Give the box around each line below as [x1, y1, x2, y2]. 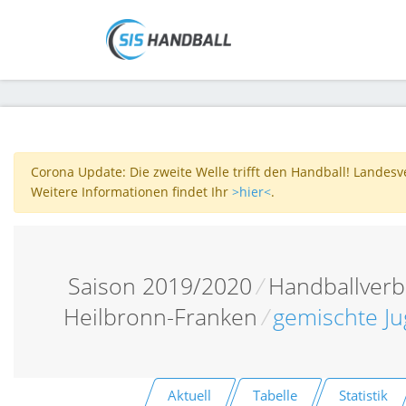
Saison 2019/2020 [67, 270, 252, 301]
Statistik [338, 385, 388, 404]
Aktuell [168, 385, 212, 404]
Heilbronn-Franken [63, 301, 257, 332]
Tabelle [253, 385, 298, 404]
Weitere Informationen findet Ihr [30, 183, 232, 201]
